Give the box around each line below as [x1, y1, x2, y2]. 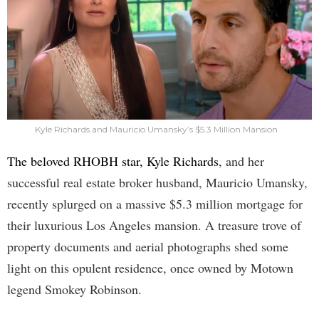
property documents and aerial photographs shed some [7, 237, 288, 255]
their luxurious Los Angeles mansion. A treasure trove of [7, 216, 301, 234]
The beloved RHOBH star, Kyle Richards [7, 152, 219, 169]
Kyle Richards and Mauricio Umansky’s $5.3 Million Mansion [34, 123, 278, 135]
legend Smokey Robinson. [7, 280, 142, 298]
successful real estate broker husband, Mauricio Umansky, [7, 173, 308, 191]
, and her [219, 152, 264, 169]
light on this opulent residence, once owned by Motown [7, 258, 293, 276]
